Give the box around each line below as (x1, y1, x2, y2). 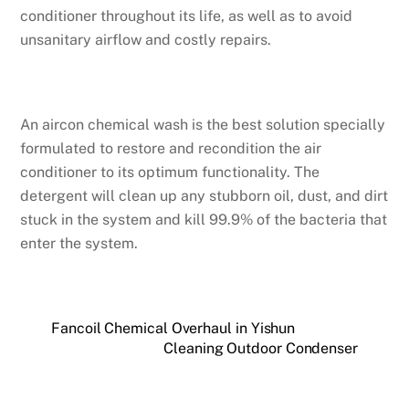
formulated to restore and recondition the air (20, 140, 322, 158)
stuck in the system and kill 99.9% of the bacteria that (20, 211, 388, 229)
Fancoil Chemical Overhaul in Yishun (51, 320, 296, 338)
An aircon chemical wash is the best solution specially (20, 116, 386, 134)
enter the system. (20, 235, 139, 253)
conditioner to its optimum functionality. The (20, 163, 320, 182)
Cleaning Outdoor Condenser (163, 340, 358, 358)
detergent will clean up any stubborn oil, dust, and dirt (20, 187, 389, 205)
